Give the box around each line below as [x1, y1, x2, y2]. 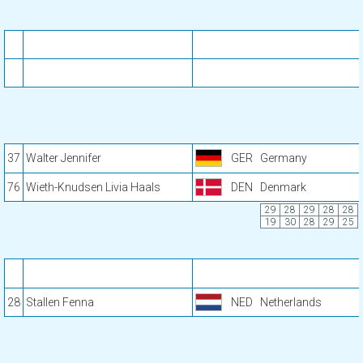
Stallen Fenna [26, 296, 94, 309]
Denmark [260, 181, 306, 194]
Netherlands [260, 296, 322, 309]
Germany [260, 152, 307, 164]
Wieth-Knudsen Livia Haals [26, 181, 160, 194]
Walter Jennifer [26, 152, 101, 164]
